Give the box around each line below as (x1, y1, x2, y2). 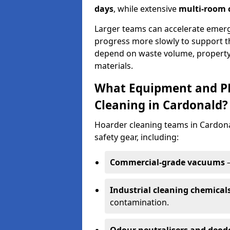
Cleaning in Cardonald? (94, 97, 228, 113)
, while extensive (113, 3, 179, 14)
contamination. (110, 197, 169, 208)
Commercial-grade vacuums (110, 157, 225, 168)
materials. (94, 60, 133, 71)
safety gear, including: (94, 131, 179, 143)
